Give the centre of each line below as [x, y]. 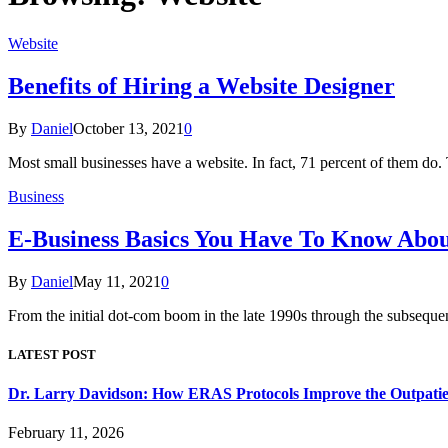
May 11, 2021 [117, 281]
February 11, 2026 [66, 433]
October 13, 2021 [128, 128]
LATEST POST [52, 354]
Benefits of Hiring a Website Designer [201, 85]
